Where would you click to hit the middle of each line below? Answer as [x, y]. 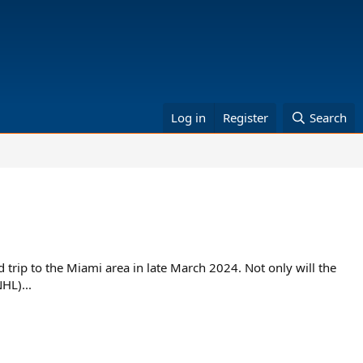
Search [328, 117]
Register [246, 117]
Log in [189, 117]
